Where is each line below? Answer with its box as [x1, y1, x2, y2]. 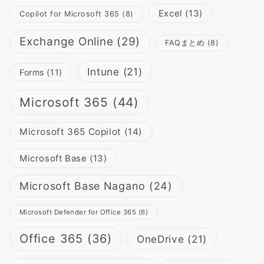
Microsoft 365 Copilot [19, 126, 121, 138]
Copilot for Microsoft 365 [19, 9, 120, 19]
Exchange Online [19, 35, 114, 49]
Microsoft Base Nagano [19, 180, 146, 193]
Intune [87, 65, 120, 78]
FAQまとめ [165, 38, 205, 48]
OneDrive [136, 233, 184, 246]
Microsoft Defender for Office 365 [19, 208, 137, 217]
